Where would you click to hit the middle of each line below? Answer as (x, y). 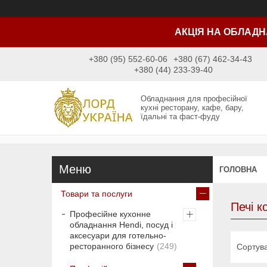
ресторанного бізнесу (112, 246)
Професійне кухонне (110, 214)
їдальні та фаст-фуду (181, 117)
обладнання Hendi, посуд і (121, 225)
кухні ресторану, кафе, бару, (193, 108)
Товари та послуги (97, 194)
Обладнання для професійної (194, 99)
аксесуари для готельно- (118, 236)
